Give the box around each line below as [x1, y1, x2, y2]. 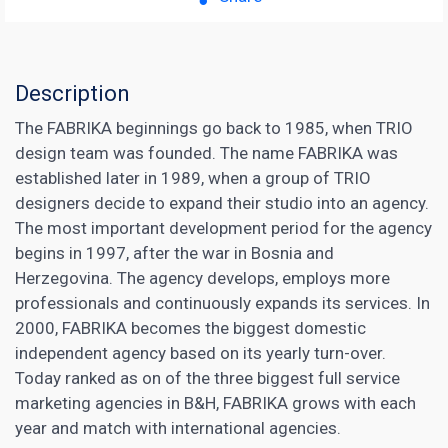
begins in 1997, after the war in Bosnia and [15, 242, 334, 263]
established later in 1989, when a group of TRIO [15, 167, 371, 188]
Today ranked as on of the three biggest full [15, 367, 346, 388]
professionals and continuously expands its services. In [15, 292, 430, 313]
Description [15, 80, 130, 106]
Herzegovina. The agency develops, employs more [15, 267, 390, 288]
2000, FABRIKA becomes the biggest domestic [15, 317, 366, 338]
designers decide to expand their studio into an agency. [15, 192, 429, 213]
